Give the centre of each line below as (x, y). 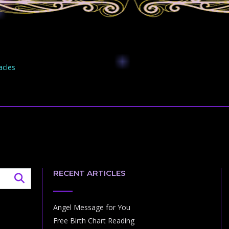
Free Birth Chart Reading (94, 221)
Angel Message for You (91, 208)
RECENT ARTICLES (89, 173)
